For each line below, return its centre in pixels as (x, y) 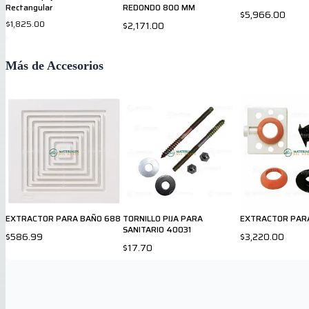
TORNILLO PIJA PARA (163, 218)
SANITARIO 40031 (157, 229)
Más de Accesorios (54, 65)
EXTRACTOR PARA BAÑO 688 (63, 218)
